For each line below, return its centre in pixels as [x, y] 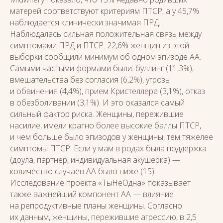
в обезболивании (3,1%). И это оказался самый [97, 103]
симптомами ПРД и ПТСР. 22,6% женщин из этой [100, 45]
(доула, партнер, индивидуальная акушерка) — [95, 160]
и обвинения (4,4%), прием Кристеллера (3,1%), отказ [108, 91]
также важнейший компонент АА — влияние [92, 194]
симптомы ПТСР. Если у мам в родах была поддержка [108, 148]
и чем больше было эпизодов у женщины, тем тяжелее [111, 137]
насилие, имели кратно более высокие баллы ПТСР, [106, 125]
